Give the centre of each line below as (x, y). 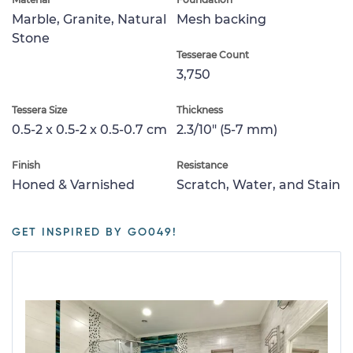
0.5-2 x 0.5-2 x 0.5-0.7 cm (89, 129)
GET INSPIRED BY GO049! (95, 232)
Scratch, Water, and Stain (258, 184)
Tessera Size (39, 110)
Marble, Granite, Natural (89, 19)
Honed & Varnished (73, 184)
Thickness (200, 110)
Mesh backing (221, 19)
